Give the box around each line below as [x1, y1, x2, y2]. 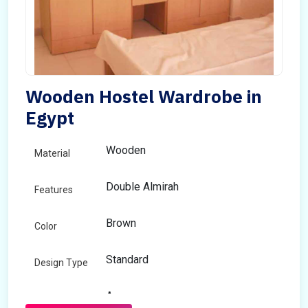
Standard [106, 253, 148, 266]
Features [34, 184, 73, 195]
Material [34, 148, 70, 159]
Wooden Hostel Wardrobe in [25, 85, 262, 108]
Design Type [34, 257, 88, 268]
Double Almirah [106, 180, 179, 193]
